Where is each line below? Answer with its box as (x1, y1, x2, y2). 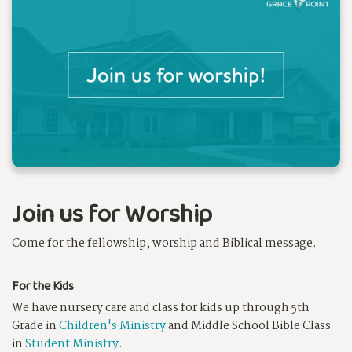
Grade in (12, 317, 59, 336)
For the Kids (12, 277, 74, 295)
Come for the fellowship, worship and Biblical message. (12, 234, 319, 254)
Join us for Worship (12, 195, 212, 233)
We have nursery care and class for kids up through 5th (12, 299, 310, 318)
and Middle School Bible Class (166, 317, 331, 336)
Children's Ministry (59, 317, 166, 336)
